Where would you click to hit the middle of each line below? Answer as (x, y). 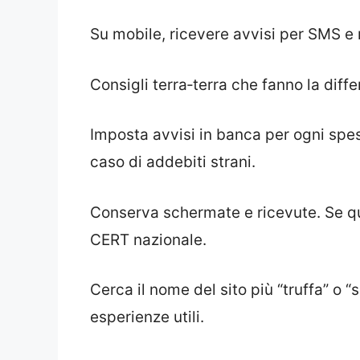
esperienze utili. (147, 317)
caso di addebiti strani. (173, 162)
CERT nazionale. (148, 239)
